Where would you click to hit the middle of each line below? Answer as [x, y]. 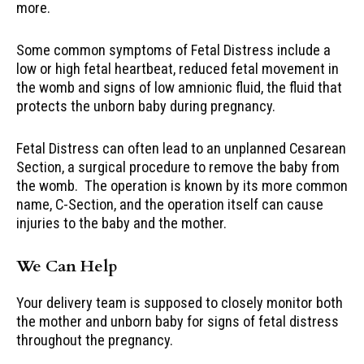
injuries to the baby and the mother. [121, 223]
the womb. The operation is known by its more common [182, 186]
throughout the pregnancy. [95, 340]
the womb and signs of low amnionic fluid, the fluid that [179, 88]
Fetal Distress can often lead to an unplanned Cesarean [181, 149]
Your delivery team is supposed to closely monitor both [180, 303]
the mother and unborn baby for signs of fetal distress [178, 322]
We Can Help [67, 266]
